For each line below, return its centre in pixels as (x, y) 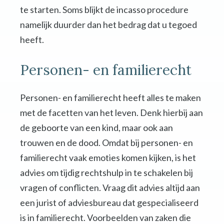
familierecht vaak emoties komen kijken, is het (108, 158)
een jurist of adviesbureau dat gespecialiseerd (109, 203)
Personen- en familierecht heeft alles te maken (110, 98)
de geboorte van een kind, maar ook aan (96, 128)
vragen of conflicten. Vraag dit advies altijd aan (110, 188)
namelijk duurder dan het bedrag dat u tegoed (108, 25)
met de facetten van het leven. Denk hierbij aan (111, 113)
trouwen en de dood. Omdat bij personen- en (106, 143)
